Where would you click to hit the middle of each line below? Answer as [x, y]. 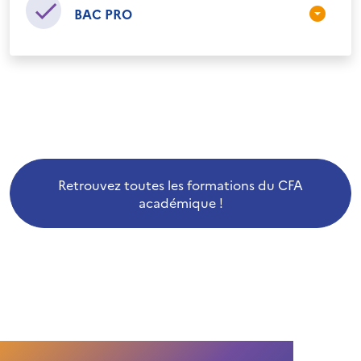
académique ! [180, 202]
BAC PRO [103, 14]
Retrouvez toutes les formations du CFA [180, 185]
